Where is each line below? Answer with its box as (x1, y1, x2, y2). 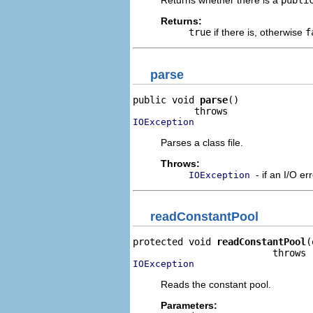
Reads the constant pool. (161, 279, 271, 290)
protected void (133, 236, 217, 247)
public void (133, 94, 200, 105)
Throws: (161, 157, 200, 169)
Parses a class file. (161, 136, 243, 148)
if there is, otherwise (211, 27, 305, 38)
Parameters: (161, 300, 217, 311)
